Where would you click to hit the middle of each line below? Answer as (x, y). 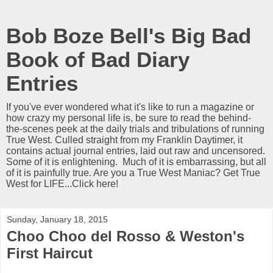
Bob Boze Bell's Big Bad (129, 36)
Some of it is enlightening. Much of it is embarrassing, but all (136, 162)
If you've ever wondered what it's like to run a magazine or (130, 107)
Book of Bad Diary (98, 60)
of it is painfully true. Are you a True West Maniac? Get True (133, 173)
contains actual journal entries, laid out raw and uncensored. (136, 151)
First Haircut (50, 253)
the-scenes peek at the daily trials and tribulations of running (135, 129)
